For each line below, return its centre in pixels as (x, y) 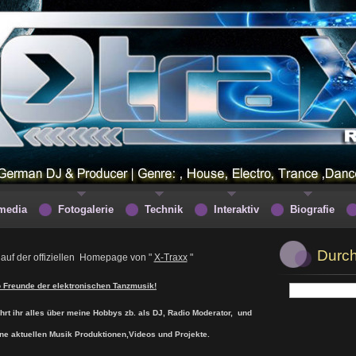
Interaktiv (236, 209)
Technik (164, 209)
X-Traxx (170, 257)
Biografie (312, 209)
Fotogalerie (86, 209)
